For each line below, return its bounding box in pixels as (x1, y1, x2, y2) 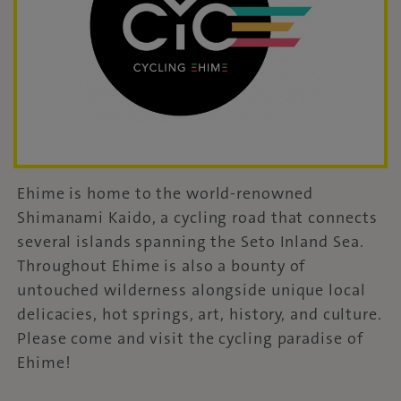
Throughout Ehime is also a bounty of (17, 254, 306, 277)
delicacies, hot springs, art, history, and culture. (17, 303, 382, 325)
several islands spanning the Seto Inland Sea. (17, 230, 364, 252)
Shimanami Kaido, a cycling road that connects (17, 206, 378, 228)
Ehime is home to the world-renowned (17, 182, 313, 204)
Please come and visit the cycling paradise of (17, 327, 363, 349)
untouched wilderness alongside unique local (17, 278, 366, 301)
